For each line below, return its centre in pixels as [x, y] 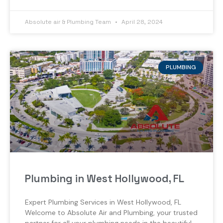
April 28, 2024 [141, 22]
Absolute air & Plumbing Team [69, 22]
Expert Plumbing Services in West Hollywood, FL [103, 202]
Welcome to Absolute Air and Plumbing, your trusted [111, 213]
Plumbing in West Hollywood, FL [105, 179]
